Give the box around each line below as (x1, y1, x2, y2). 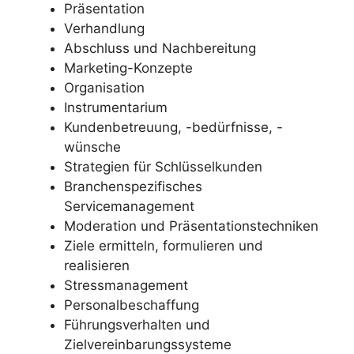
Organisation (64, 79, 145, 96)
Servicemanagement (64, 198, 194, 214)
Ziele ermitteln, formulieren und (64, 237, 263, 254)
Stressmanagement (64, 277, 188, 293)
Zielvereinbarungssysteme (64, 336, 232, 352)
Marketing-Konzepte (64, 59, 193, 76)
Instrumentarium (64, 99, 168, 115)
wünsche (64, 138, 121, 155)
